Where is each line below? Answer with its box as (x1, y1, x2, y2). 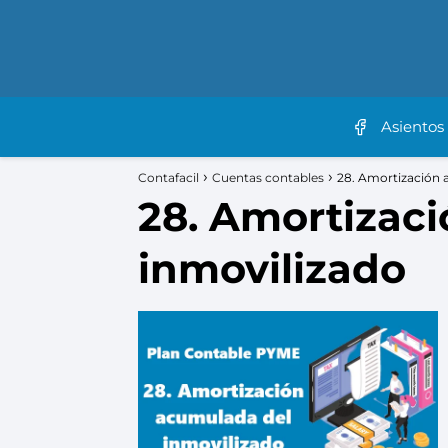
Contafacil (138, 169, 199, 185)
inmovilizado (138, 243, 406, 293)
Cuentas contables (212, 169, 324, 185)
